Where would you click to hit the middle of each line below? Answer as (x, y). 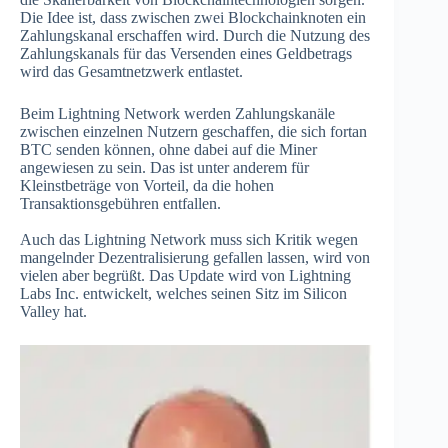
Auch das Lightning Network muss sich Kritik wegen (189, 239)
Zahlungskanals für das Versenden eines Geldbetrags (186, 53)
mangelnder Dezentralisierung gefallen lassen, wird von (195, 257)
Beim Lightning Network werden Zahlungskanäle (177, 113)
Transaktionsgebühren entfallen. (120, 203)
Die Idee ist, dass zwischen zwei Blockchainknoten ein (193, 17)
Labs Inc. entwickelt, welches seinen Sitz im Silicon (183, 293)
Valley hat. (53, 311)
